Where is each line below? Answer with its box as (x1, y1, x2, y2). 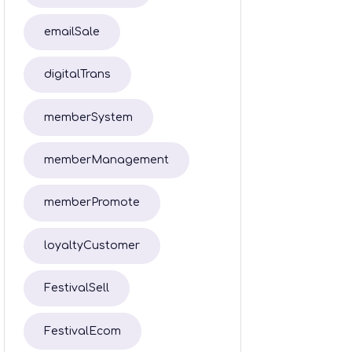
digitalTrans (43, 68, 111, 81)
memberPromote (43, 196, 140, 209)
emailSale (43, 25, 100, 38)
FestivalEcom (43, 324, 121, 337)
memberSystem (43, 111, 133, 123)
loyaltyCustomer (43, 239, 140, 251)
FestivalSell (43, 282, 109, 295)
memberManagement (43, 154, 169, 167)
